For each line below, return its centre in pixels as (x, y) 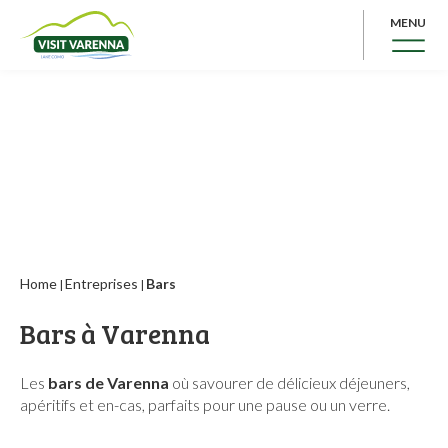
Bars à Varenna (115, 333)
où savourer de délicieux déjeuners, (289, 382)
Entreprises (101, 283)
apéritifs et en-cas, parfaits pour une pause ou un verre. (205, 404)
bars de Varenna (108, 382)
